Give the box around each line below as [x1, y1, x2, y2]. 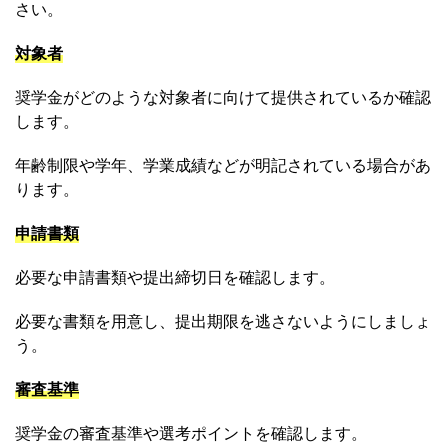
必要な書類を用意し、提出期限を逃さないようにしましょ [15, 311, 431, 332]
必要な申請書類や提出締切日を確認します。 [15, 267, 335, 288]
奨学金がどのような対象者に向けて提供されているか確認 [15, 87, 431, 108]
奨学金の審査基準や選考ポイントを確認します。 [15, 423, 367, 444]
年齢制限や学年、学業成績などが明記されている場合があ [15, 155, 431, 176]
